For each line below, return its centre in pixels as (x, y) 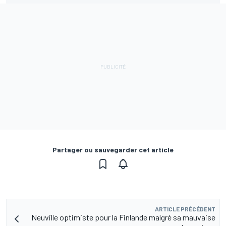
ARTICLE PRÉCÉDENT (185, 209)
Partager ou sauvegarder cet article (113, 150)
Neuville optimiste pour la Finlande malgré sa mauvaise (123, 217)
